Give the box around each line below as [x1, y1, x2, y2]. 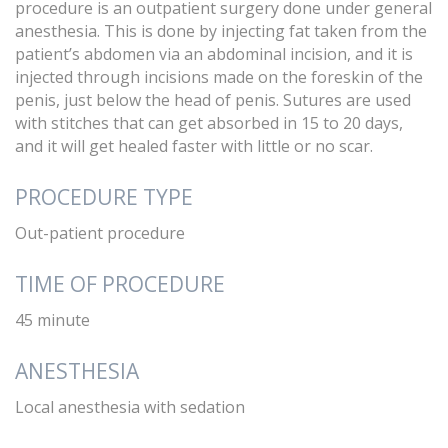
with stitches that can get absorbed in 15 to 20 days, [15, 111, 403, 134]
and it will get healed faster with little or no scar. [15, 134, 373, 157]
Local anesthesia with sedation [15, 395, 245, 418]
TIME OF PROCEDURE [15, 269, 225, 298]
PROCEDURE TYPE [15, 182, 193, 211]
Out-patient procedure [15, 221, 185, 244]
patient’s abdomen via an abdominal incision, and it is [15, 42, 413, 65]
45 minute [15, 308, 90, 331]
